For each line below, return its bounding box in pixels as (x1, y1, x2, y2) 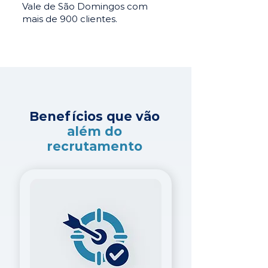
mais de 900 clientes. (22, 13, 117, 25)
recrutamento (47, 139, 142, 154)
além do (67, 124, 122, 139)
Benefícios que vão (29, 109, 160, 124)
